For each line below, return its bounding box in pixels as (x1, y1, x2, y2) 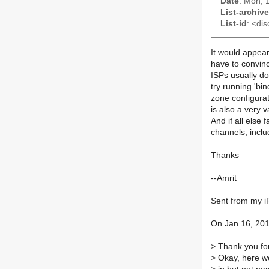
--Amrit (211, 174, 237, 183)
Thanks (211, 151, 239, 160)
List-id (220, 19, 247, 28)
